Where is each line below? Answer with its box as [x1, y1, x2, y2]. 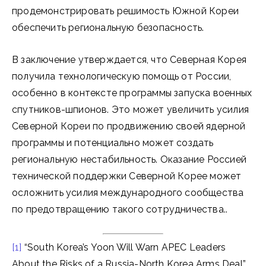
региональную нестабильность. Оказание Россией [12, 154, 246, 165]
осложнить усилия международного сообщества [12, 187, 244, 198]
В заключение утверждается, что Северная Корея [12, 54, 247, 65]
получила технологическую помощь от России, [12, 71, 232, 82]
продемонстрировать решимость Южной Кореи [12, 5, 239, 17]
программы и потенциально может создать [12, 137, 214, 148]
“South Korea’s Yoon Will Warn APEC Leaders [21, 242, 226, 253]
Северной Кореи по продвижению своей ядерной [12, 121, 246, 132]
